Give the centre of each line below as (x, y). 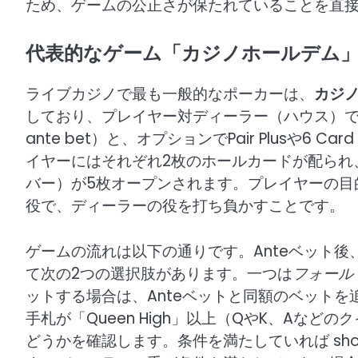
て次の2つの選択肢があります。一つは (159, 273)
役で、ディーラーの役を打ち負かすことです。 (185, 206)
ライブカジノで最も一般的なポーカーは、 (170, 94)
